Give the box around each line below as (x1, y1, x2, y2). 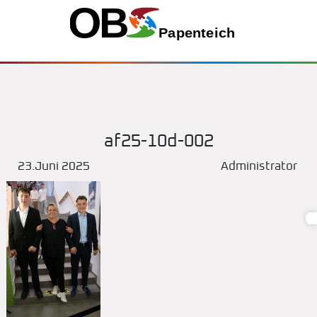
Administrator (221, 161, 297, 173)
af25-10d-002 (103, 132, 214, 150)
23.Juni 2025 (17, 161, 90, 173)
